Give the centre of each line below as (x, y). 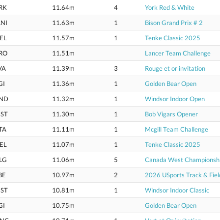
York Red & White (170, 7)
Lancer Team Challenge (178, 53)
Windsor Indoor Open (175, 99)
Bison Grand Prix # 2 (174, 23)
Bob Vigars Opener (171, 114)
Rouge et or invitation (175, 68)
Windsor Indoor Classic (177, 190)
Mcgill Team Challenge (177, 129)
